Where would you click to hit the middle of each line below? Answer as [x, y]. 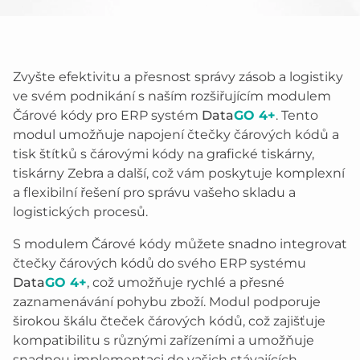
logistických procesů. [80, 212]
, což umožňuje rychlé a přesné [186, 282]
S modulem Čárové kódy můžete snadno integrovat [180, 244]
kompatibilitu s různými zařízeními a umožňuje [164, 340]
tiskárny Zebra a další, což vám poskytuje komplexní [179, 173]
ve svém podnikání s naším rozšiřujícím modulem [172, 96]
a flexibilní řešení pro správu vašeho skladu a [154, 192]
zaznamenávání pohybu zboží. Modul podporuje [167, 302]
